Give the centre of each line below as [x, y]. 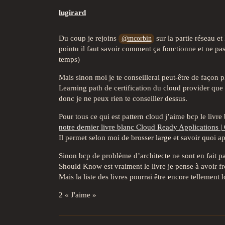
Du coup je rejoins [89, 38]
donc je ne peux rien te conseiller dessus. [123, 98]
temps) [69, 59]
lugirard [72, 12]
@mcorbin [136, 38]
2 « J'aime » [78, 195]
